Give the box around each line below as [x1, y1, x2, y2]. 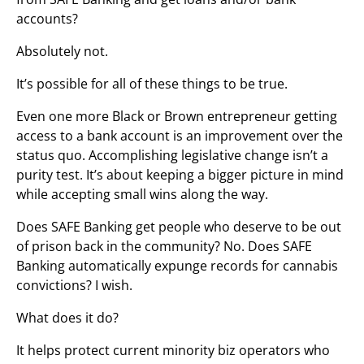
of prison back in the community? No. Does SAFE [16, 237, 312, 255]
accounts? [16, 10, 78, 28]
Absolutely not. [16, 42, 108, 60]
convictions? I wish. [16, 276, 132, 294]
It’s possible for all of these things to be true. [16, 75, 288, 93]
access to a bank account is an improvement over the [16, 127, 343, 145]
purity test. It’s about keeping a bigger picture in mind [16, 166, 344, 184]
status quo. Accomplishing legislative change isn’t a [16, 146, 328, 164]
